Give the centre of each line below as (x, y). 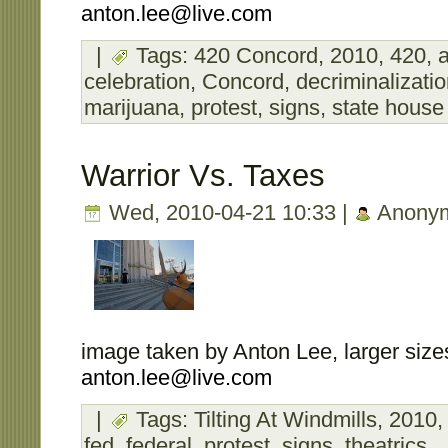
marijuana (131, 107)
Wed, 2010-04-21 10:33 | (228, 213)
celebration (137, 81)
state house (388, 107)
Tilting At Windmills (285, 420)
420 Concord (256, 55)
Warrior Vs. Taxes (203, 176)
